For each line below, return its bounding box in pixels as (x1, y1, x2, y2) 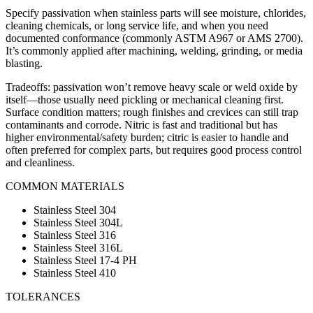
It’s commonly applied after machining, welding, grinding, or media (6, 44, 303, 57)
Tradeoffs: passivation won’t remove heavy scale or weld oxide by (6, 80, 298, 93)
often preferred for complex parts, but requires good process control (6, 143, 302, 156)
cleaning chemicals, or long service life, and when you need (6, 19, 268, 31)
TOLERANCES (6, 290, 80, 303)
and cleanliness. (6, 156, 75, 168)
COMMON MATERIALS (6, 180, 124, 192)
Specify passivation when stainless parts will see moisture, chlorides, (6, 6, 306, 19)
